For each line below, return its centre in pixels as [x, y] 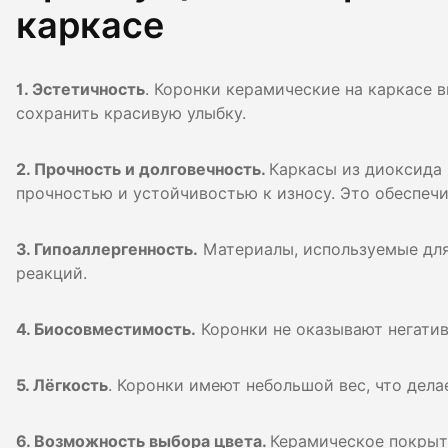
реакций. [51, 273]
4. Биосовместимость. [106, 329]
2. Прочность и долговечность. [142, 169]
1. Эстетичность [80, 89]
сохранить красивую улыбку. [131, 113]
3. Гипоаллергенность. [107, 249]
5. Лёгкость [62, 385]
